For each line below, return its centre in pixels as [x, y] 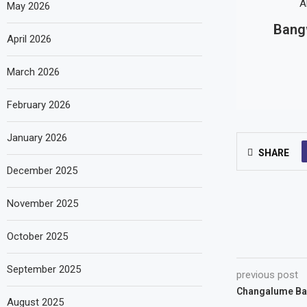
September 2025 [44, 269]
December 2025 [42, 171]
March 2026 [33, 72]
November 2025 [42, 204]
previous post [267, 275]
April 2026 [29, 39]
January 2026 [37, 138]
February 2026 [39, 105]
